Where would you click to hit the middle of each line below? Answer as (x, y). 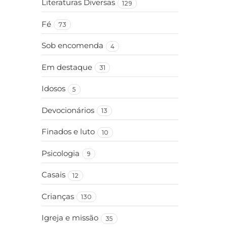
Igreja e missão (70, 218)
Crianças (58, 196)
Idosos (53, 89)
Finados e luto (68, 132)
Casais (53, 175)
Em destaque (67, 67)
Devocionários (68, 110)
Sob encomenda (72, 46)
